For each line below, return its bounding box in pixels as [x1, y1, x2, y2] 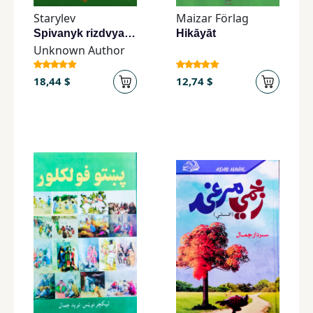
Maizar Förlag [176, 10, 249, 26]
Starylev [34, 10, 75, 26]
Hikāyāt [176, 27, 216, 39]
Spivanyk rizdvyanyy [124, 27, 136, 39]
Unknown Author [34, 42, 125, 58]
